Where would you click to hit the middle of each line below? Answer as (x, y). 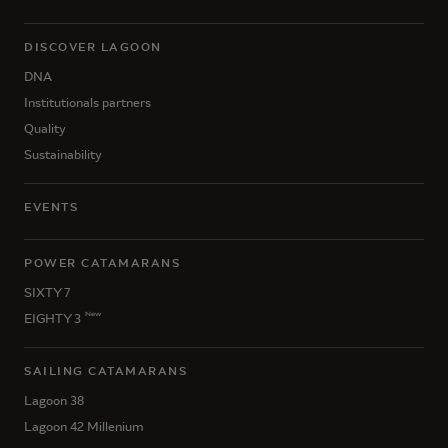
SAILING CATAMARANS (105, 370)
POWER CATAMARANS (102, 262)
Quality (45, 128)
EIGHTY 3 (52, 318)
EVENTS (51, 206)
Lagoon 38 (54, 400)
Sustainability (63, 154)
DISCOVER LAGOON (93, 46)
